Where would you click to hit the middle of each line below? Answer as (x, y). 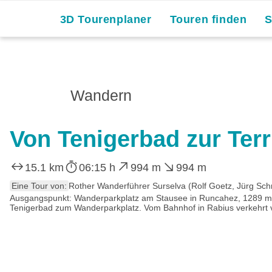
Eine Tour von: (39, 185)
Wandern (101, 95)
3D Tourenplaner (106, 19)
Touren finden (208, 19)
